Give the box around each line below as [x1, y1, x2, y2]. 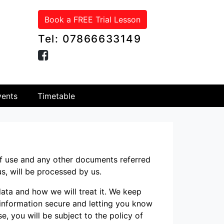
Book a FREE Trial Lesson [44, 14, 140, 24]
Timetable [37, 90, 75, 101]
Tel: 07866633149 [38, 32, 141, 45]
